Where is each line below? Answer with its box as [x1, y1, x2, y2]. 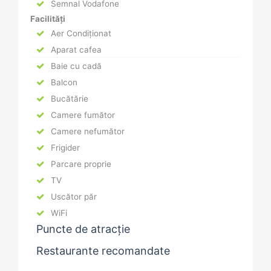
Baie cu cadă [48, 61, 102, 71]
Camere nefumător [48, 126, 125, 137]
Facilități [30, 14, 65, 24]
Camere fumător [48, 110, 115, 120]
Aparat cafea [48, 45, 102, 55]
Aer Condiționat [48, 28, 111, 39]
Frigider [48, 143, 80, 153]
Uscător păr [48, 192, 97, 202]
